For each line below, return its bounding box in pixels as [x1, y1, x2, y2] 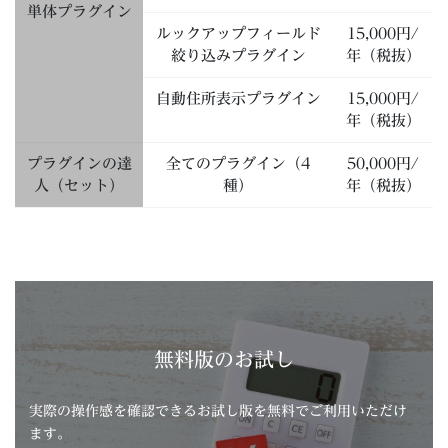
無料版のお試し [154, 349, 294, 370]
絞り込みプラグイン [170, 47, 306, 63]
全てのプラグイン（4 [166, 155, 310, 171]
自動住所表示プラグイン [155, 90, 321, 106]
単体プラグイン [26, 3, 132, 19]
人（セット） [34, 177, 124, 193]
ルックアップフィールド [155, 25, 321, 41]
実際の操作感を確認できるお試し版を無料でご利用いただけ [29, 404, 407, 419]
